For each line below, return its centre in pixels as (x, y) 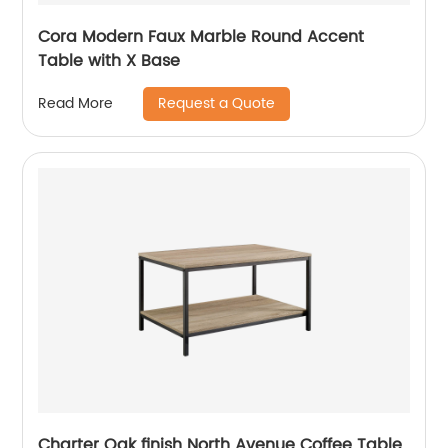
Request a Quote (217, 103)
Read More (76, 104)
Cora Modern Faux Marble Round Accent (201, 36)
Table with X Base (109, 60)
